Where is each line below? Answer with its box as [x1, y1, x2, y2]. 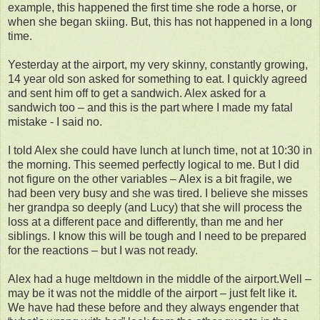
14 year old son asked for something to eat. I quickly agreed [8, 72, 307, 85]
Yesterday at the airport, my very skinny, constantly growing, [8, 58, 308, 71]
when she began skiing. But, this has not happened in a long [8, 15, 312, 28]
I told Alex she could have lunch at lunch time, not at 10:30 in [8, 144, 312, 156]
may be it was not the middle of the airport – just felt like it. [8, 286, 297, 299]
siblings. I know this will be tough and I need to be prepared [8, 229, 306, 242]
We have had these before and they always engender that [8, 301, 299, 314]
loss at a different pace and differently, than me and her [8, 215, 283, 228]
